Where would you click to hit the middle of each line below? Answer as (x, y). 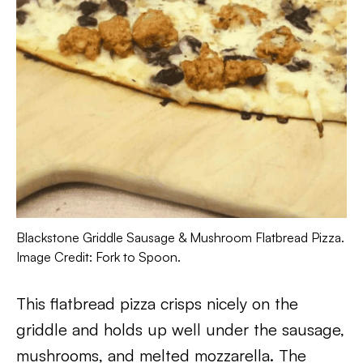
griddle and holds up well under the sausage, (180, 329)
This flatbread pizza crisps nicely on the (157, 303)
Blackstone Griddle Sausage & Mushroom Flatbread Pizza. (180, 237)
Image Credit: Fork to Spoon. (98, 256)
